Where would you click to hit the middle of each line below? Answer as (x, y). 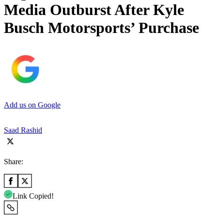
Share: (14, 161)
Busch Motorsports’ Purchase (101, 28)
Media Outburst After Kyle (94, 10)
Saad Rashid (23, 130)
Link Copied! (33, 196)
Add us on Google (32, 105)
